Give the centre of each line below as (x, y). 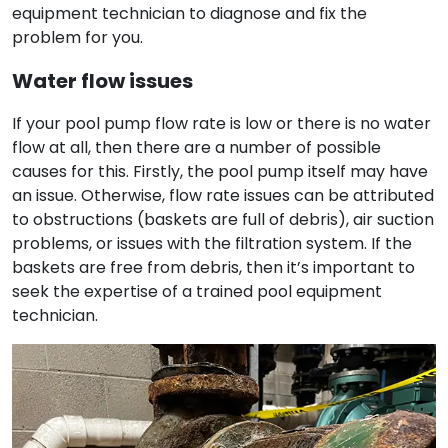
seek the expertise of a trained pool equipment (197, 291)
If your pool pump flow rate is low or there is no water (221, 123)
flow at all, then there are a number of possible (196, 147)
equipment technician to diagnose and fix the (189, 13)
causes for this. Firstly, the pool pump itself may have (220, 171)
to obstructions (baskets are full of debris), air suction (223, 219)
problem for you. (77, 37)
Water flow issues (102, 81)
